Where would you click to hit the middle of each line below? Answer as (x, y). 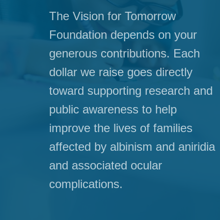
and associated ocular (106, 165)
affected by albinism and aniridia (132, 147)
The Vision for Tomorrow (112, 16)
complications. (86, 184)
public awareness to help (113, 110)
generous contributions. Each (124, 54)
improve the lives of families (121, 128)
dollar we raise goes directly (121, 72)
